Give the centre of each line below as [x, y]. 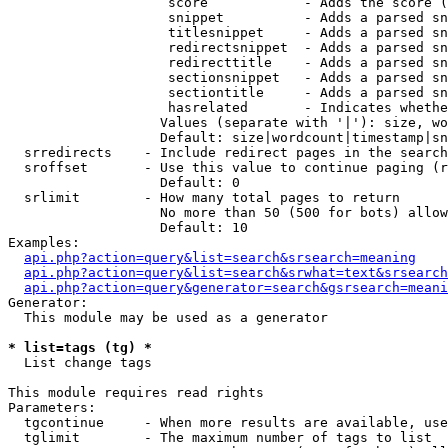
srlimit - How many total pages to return [204, 197]
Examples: [44, 242]
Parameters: [52, 407]
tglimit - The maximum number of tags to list [220, 437]
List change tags [80, 362]
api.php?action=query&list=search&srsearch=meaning [220, 257]
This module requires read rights [136, 392]
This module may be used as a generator [168, 317]
